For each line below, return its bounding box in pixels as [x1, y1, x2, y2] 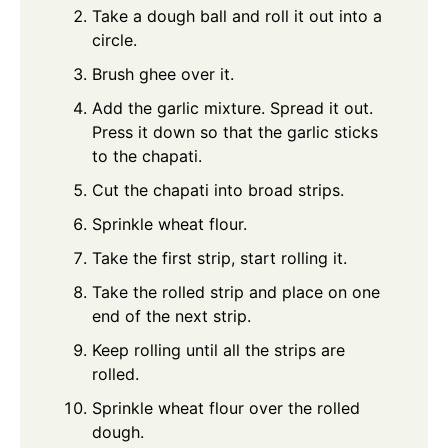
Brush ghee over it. [92, 64, 234, 85]
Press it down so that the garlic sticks [92, 122, 378, 143]
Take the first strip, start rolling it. [92, 248, 347, 269]
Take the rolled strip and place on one [92, 282, 380, 303]
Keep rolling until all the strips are [92, 340, 345, 361]
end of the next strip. [92, 306, 251, 327]
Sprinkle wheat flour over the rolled [92, 398, 360, 419]
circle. [92, 30, 137, 51]
